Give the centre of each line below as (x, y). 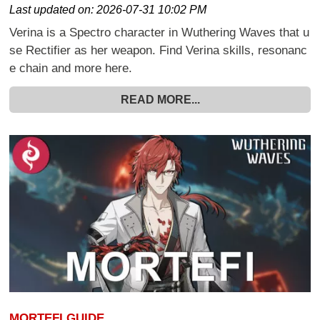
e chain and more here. (71, 69)
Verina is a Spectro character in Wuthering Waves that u (160, 33)
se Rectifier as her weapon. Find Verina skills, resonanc (159, 51)
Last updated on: (53, 10)
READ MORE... (160, 100)
